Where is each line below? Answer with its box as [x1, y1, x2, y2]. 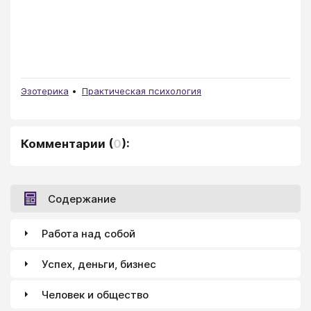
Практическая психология [82, 85, 201, 97]
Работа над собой [42, 226, 135, 240]
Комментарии [21, 137, 106, 151]
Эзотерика [21, 85, 69, 97]
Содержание [48, 192, 116, 205]
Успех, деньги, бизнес [42, 257, 156, 271]
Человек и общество [42, 287, 149, 301]
